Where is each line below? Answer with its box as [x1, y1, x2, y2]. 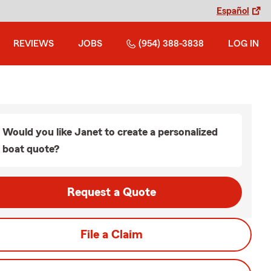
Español [217, 6, 249, 16]
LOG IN [228, 39, 259, 48]
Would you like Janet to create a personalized [2, 126, 218, 137]
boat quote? [2, 143, 59, 154]
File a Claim [80, 229, 143, 241]
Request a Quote [67, 186, 156, 198]
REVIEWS [13, 39, 54, 48]
